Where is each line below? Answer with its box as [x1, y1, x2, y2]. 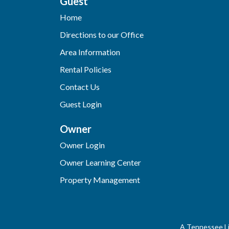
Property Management [60, 175, 140, 185]
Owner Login [60, 140, 105, 150]
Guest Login [60, 99, 102, 109]
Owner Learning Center [60, 157, 141, 168]
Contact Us [60, 82, 100, 92]
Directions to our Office [60, 30, 144, 40]
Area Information [60, 47, 120, 57]
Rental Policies [60, 64, 111, 75]
